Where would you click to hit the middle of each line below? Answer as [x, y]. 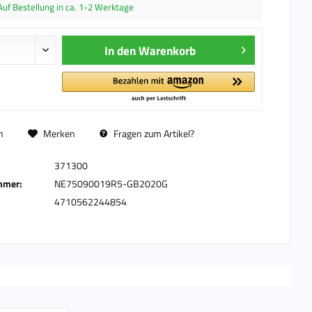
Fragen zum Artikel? [153, 133]
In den [120, 51]
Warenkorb [167, 51]
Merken [59, 133]
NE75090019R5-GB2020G [111, 184]
